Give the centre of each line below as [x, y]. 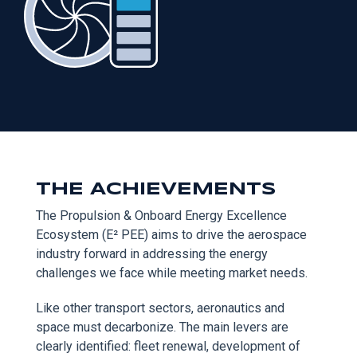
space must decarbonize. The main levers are [162, 327]
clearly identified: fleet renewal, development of [168, 346]
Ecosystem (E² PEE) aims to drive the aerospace [171, 235]
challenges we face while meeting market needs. [172, 273]
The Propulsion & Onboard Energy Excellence [161, 216]
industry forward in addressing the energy [152, 254]
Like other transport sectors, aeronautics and [160, 308]
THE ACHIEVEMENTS [156, 190]
